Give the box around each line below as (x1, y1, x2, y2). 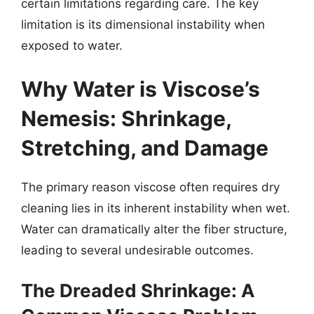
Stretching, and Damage (21, 135, 268, 161)
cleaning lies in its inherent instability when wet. (21, 200, 290, 215)
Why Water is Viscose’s (21, 76, 260, 102)
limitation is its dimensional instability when (21, 18, 265, 32)
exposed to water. (21, 39, 123, 53)
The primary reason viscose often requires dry (21, 179, 280, 194)
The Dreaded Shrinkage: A (21, 280, 254, 301)
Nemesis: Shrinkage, (21, 105, 231, 131)
